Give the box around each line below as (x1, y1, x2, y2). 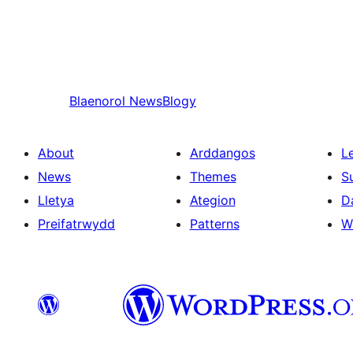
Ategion (189, 192, 236, 209)
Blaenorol (69, 93, 125, 110)
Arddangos (189, 145, 255, 162)
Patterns (189, 216, 240, 232)
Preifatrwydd (38, 216, 115, 232)
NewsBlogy (129, 93, 196, 110)
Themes (189, 169, 236, 185)
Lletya (38, 192, 74, 209)
